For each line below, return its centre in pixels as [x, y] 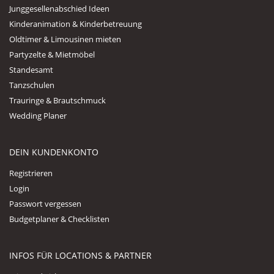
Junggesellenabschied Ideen [59, 8]
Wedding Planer [38, 115]
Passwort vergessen [45, 203]
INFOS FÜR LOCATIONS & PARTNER [80, 255]
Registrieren [31, 173]
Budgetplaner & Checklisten [59, 219]
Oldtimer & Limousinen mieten [65, 39]
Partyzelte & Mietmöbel [52, 54]
